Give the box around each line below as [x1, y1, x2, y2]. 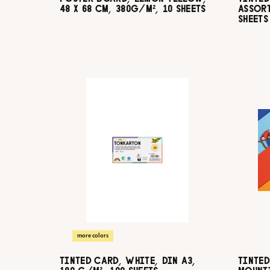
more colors [77, 232, 108, 239]
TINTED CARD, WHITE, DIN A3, [60, 256, 196, 266]
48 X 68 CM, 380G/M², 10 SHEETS [60, 4, 206, 14]
